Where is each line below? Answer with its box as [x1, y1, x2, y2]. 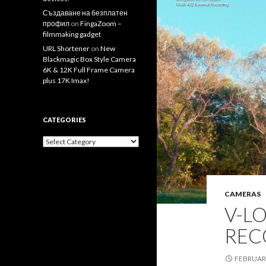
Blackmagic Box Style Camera [43, 55, 136, 64]
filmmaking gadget [43, 30, 101, 39]
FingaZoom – [80, 19, 122, 28]
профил [43, 19, 69, 28]
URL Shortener [43, 44, 90, 53]
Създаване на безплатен [43, 8, 128, 17]
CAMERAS [224, 189, 261, 198]
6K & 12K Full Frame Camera [43, 65, 135, 74]
